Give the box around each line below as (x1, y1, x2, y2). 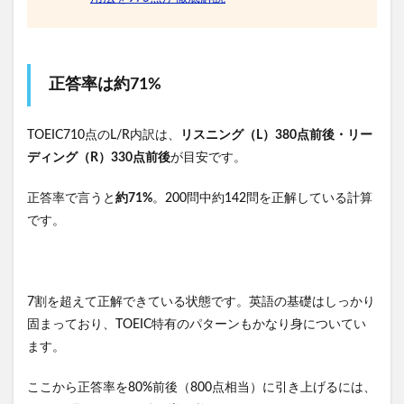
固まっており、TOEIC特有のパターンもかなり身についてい (27, 318, 366, 332)
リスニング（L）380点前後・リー (180, 129, 372, 142)
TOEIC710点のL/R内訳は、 (27, 129, 180, 142)
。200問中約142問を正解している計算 (152, 192, 372, 206)
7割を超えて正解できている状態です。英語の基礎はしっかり (27, 296, 375, 309)
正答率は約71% (49, 77, 161, 94)
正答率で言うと (27, 192, 115, 206)
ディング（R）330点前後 (27, 151, 170, 165)
